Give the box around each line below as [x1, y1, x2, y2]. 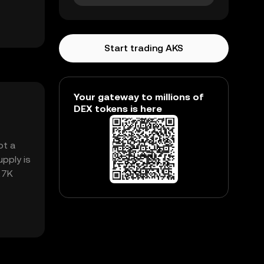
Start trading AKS [104, 42, 183, 54]
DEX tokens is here [74, 103, 162, 114]
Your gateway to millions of [74, 91, 204, 103]
